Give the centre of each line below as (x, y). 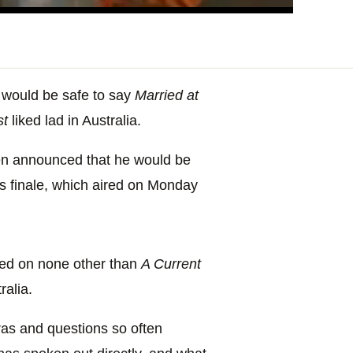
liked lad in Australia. (74, 120)
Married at (167, 95)
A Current (171, 264)
